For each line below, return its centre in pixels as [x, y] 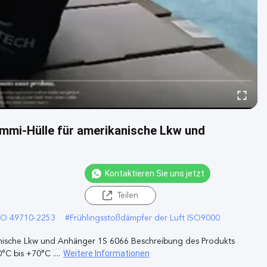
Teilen [128, 195]
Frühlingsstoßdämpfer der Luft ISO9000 [145, 218]
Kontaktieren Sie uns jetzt [155, 173]
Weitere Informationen [106, 253]
